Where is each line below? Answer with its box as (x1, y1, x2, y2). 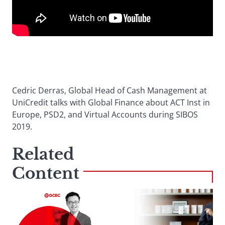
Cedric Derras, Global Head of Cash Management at (12, 85, 207, 96)
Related (12, 145, 74, 164)
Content (12, 164, 79, 183)
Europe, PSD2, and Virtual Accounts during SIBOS (12, 109, 198, 121)
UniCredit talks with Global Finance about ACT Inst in (12, 97, 210, 108)
